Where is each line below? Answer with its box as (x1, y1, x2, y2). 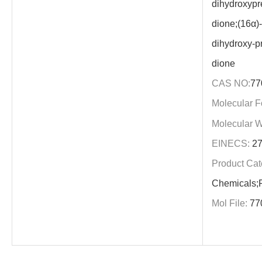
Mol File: (211, 198, 247, 208)
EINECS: (211, 139, 250, 149)
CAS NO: (211, 78, 250, 88)
